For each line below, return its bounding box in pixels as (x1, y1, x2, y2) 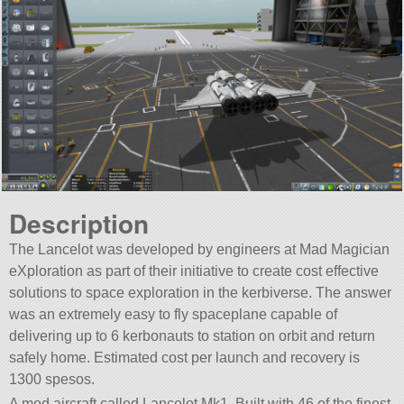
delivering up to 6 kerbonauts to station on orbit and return (9, 327, 376, 344)
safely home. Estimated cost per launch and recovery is (9, 349, 361, 365)
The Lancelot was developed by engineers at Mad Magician (9, 241, 390, 257)
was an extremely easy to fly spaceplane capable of (9, 306, 338, 322)
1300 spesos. (9, 371, 96, 387)
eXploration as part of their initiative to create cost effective (9, 262, 380, 279)
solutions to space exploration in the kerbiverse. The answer (9, 284, 392, 300)
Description (9, 204, 150, 242)
